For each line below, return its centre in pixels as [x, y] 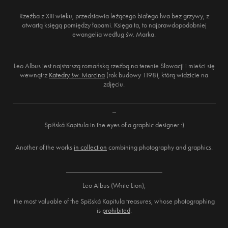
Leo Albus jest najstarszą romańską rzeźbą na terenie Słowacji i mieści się [114, 66]
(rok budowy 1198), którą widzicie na [156, 75]
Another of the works [45, 147]
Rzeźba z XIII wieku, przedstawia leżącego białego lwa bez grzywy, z [114, 16]
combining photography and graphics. [160, 147]
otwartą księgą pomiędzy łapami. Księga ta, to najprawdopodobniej [114, 25]
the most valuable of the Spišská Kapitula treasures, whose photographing [114, 201]
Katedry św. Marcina [77, 75]
